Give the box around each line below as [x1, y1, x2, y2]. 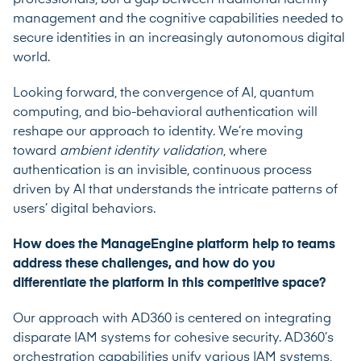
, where [223, 144, 267, 158]
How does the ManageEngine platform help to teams [13, 238, 335, 251]
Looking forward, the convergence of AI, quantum [13, 86, 314, 100]
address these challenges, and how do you [13, 257, 276, 271]
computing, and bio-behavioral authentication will [13, 106, 317, 119]
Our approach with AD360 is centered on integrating [13, 312, 331, 326]
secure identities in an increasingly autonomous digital [13, 31, 345, 45]
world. [13, 51, 50, 64]
